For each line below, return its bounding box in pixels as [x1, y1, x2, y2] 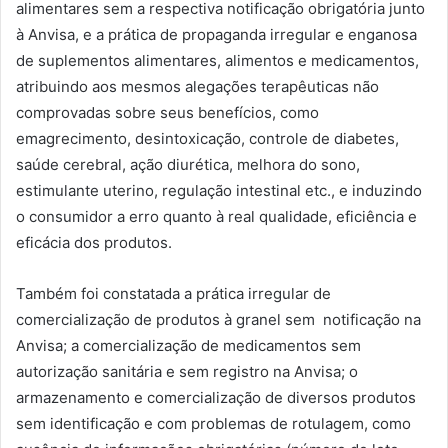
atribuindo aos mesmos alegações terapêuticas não [16, 77, 379, 96]
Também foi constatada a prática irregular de [16, 284, 331, 303]
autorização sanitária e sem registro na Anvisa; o [16, 362, 358, 381]
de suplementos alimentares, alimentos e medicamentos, [16, 51, 419, 70]
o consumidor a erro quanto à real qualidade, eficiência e [16, 207, 417, 226]
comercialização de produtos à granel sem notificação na [16, 310, 421, 329]
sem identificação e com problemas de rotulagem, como [16, 414, 411, 433]
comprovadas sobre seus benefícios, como [16, 103, 319, 122]
